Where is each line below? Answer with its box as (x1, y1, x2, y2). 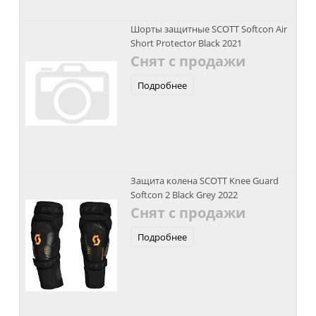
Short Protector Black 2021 (130, 37, 242, 49)
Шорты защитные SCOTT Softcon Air (130, 23, 287, 35)
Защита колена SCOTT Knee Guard (130, 174, 279, 187)
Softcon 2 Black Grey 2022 (130, 188, 238, 201)
